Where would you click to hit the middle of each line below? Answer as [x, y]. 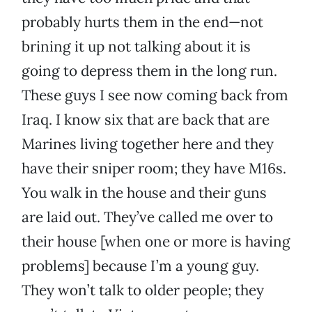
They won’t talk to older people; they [143, 290]
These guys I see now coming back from [155, 95]
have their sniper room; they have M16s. [154, 169]
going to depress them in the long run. [149, 71]
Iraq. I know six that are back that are [146, 120]
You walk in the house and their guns [144, 193]
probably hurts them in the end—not [142, 22]
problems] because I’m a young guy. [140, 266]
